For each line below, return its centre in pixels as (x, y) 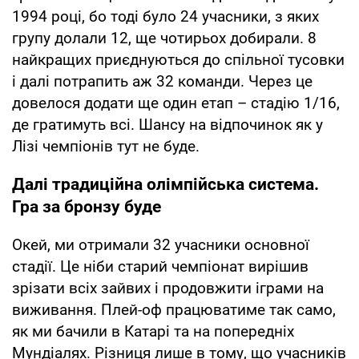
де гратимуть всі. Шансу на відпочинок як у (167, 125)
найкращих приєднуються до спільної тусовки (178, 60)
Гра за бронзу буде (87, 207)
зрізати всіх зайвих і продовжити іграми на (168, 288)
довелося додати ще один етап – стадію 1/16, (176, 103)
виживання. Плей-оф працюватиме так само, (174, 310)
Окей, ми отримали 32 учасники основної (161, 245)
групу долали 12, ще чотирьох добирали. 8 (164, 38)
